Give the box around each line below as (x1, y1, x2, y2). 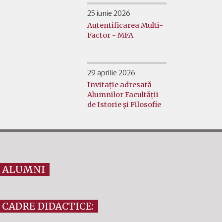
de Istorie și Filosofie (87, 100, 161, 109)
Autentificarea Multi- (87, 20, 163, 30)
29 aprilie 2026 (87, 68, 135, 77)
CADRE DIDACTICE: (1, 200, 94, 213)
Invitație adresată (87, 80, 152, 89)
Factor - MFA (87, 30, 133, 40)
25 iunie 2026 (87, 8, 130, 18)
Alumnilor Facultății (87, 90, 159, 99)
